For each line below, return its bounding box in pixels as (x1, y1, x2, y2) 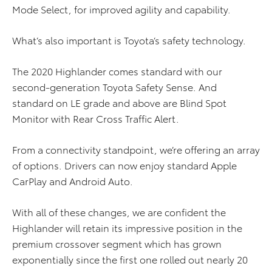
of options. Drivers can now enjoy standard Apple (12, 158, 237, 172)
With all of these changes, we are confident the (12, 205, 226, 219)
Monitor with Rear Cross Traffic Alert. (12, 111, 179, 126)
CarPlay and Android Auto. (12, 174, 138, 188)
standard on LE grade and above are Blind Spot (12, 95, 226, 110)
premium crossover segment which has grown (12, 236, 222, 251)
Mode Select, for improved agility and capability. (12, 2, 231, 16)
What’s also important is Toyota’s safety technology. (12, 33, 246, 47)
